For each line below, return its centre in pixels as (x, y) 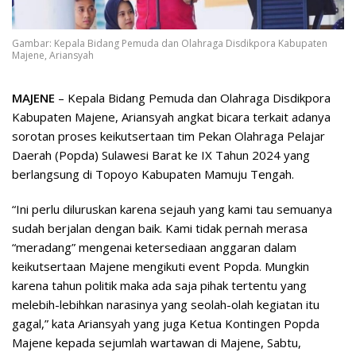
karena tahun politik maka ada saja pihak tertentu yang (159, 285)
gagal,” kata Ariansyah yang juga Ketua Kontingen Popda (166, 323)
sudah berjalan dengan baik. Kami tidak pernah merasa (160, 228)
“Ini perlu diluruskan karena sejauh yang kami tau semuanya (172, 209)
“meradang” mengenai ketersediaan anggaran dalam (154, 247)
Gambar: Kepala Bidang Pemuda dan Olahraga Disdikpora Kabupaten (170, 43)
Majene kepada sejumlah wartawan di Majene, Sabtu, (157, 342)
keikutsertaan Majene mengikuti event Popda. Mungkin (161, 266)
